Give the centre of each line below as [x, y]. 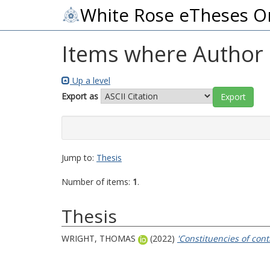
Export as [80, 96]
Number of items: [97, 182]
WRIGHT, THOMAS [99, 238]
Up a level [90, 80]
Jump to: [79, 158]
